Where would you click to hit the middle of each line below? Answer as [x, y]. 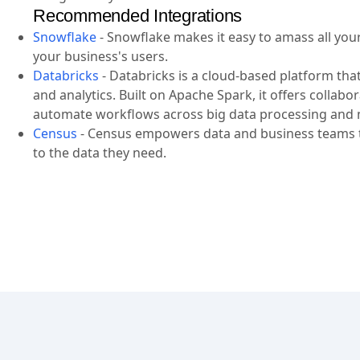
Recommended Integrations [137, 16]
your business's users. [100, 56]
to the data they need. [100, 153]
